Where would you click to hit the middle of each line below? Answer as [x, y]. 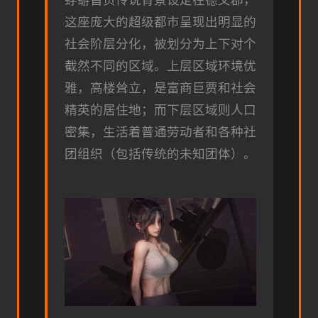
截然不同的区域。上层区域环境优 [160, 66]
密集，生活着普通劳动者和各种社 [160, 132]
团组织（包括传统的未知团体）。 [160, 154]
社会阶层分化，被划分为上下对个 [160, 44]
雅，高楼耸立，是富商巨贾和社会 [160, 88]
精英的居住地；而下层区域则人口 [160, 110]
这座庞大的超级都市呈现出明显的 [160, 22]
